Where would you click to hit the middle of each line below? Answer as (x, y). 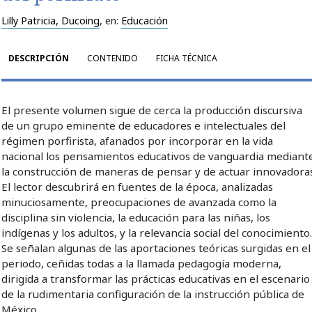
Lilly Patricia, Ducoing (51, 20)
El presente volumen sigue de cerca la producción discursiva (152, 110)
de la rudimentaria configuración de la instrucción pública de (153, 294)
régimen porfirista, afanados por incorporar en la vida (138, 140)
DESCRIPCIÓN (39, 58)
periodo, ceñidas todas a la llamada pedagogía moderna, (142, 263)
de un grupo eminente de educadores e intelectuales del (144, 125)
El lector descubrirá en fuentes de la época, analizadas (138, 186)
